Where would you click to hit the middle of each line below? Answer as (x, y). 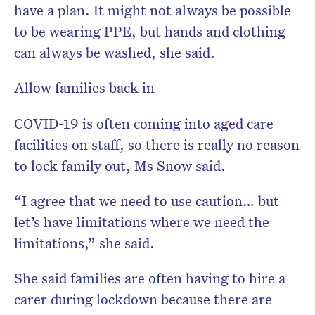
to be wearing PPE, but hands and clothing (150, 31)
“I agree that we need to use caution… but (147, 201)
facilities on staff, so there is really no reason (157, 144)
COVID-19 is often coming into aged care (144, 123)
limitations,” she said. (84, 243)
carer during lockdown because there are (143, 299)
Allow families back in (84, 88)
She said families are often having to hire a (150, 278)
